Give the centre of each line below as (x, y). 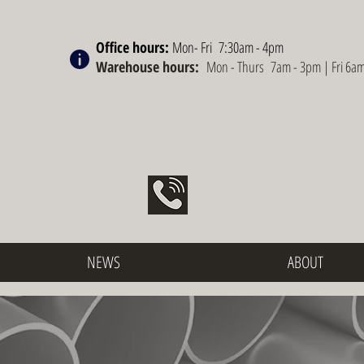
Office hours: (134, 47)
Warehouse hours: (151, 67)
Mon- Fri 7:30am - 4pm (228, 47)
